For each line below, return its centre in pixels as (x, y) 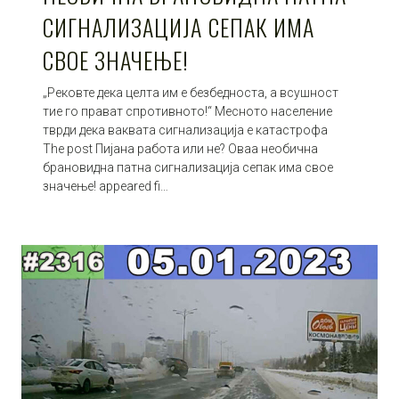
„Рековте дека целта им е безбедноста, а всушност (191, 92)
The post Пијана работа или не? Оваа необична (180, 148)
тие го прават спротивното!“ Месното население (187, 111)
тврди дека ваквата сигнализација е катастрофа (185, 130)
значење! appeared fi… (106, 186)
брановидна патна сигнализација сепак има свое (188, 167)
